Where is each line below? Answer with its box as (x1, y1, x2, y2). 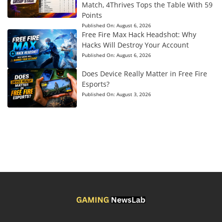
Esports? (81, 79, 110, 89)
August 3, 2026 (116, 90, 151, 98)
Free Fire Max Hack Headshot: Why (81, 30, 196, 40)
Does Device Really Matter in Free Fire (81, 68, 207, 78)
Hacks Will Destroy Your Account (81, 40, 189, 50)
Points (81, 10, 102, 20)
